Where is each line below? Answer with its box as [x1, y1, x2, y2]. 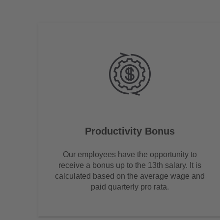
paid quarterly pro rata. [90, 182, 169, 191]
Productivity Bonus [84, 125, 175, 137]
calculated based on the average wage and [55, 171, 205, 180]
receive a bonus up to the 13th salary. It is [58, 161, 201, 169]
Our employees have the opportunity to [62, 150, 197, 159]
